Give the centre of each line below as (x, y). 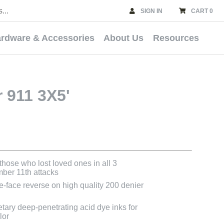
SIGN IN (151, 11)
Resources (176, 38)
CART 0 (202, 11)
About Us (124, 38)
